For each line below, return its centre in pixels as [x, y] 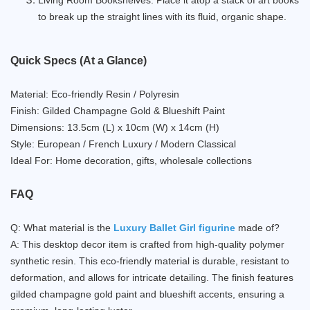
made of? [259, 227]
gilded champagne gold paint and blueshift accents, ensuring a [147, 294]
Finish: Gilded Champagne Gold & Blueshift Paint [118, 110]
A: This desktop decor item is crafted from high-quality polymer [147, 244]
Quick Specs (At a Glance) [79, 60]
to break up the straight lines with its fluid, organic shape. [162, 16]
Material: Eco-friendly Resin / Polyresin [95, 94]
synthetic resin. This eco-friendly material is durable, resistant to [150, 261]
